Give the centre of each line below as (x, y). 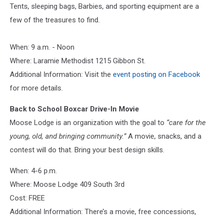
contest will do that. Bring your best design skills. (89, 150)
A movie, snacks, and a (164, 136)
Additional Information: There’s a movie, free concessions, (103, 211)
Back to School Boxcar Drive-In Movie (74, 109)
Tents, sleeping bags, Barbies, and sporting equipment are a (104, 6)
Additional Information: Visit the (61, 74)
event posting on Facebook (156, 74)
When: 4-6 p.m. (33, 171)
